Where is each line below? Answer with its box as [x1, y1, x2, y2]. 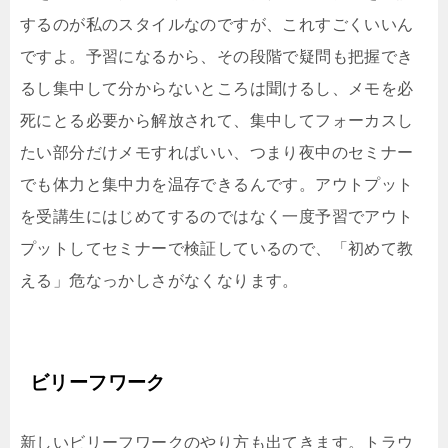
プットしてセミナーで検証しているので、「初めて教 [20, 239, 414, 257]
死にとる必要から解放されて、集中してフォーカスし [20, 111, 414, 129]
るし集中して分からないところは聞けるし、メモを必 [20, 79, 414, 97]
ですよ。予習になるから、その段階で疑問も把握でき [20, 47, 414, 65]
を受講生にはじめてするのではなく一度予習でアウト [20, 207, 414, 225]
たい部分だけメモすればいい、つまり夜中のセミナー [20, 143, 414, 161]
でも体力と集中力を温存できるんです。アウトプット [20, 175, 414, 193]
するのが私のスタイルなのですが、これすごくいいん [20, 15, 414, 33]
